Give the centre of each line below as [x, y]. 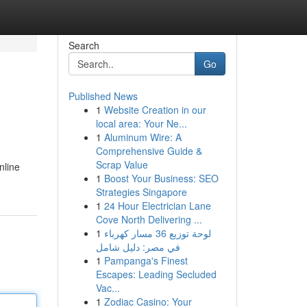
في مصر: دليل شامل [138, 247]
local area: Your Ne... [141, 123]
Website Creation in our [155, 110]
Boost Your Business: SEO [161, 178]
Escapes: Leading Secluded [156, 274]
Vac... [108, 288]
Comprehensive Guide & [149, 151]
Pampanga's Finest [146, 260]
